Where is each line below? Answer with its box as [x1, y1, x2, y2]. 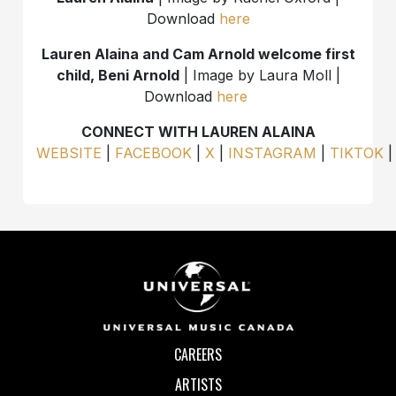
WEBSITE [36, 143, 103, 162]
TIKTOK [330, 143, 385, 162]
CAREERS [174, 344, 222, 366]
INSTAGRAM [228, 143, 317, 162]
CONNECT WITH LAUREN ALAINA [80, 122, 316, 141]
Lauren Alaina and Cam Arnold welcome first [41, 44, 355, 63]
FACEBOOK [115, 143, 193, 162]
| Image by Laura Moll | [179, 65, 340, 84]
